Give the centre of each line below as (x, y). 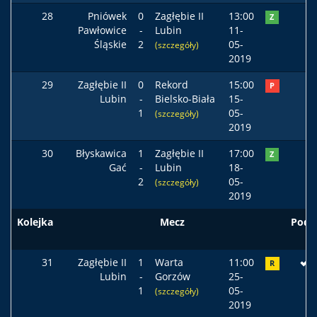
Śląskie (110, 44)
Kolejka (35, 222)
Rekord (172, 85)
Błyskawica (101, 153)
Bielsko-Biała (185, 99)
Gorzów (173, 276)
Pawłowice (102, 30)
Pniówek (107, 16)
